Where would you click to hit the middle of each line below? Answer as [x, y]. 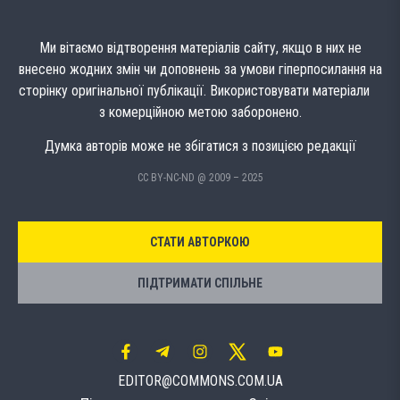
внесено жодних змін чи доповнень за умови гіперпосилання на [200, 69]
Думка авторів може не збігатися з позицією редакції [200, 146]
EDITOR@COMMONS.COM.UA [200, 381]
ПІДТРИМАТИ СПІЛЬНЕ [200, 283]
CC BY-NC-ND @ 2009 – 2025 [200, 178]
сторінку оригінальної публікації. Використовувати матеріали [200, 90]
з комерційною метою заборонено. [200, 112]
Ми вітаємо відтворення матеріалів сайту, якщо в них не [200, 47]
